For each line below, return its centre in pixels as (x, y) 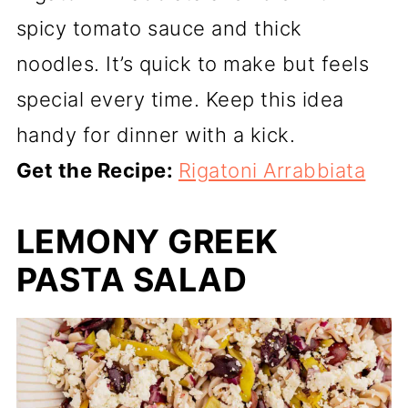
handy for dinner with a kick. (156, 135)
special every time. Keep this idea (180, 100)
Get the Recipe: (97, 171)
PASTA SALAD (132, 280)
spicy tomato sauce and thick (159, 29)
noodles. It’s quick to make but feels (193, 64)
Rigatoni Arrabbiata (272, 171)
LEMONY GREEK (147, 242)
